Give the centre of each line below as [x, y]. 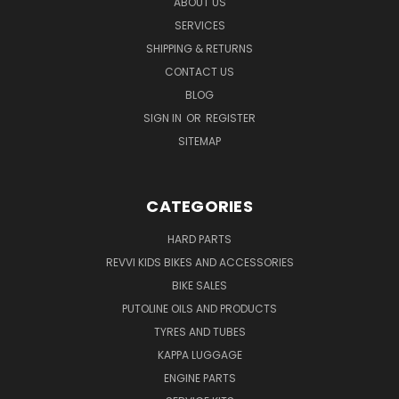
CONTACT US [199, 71]
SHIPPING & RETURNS [199, 48]
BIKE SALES [199, 285]
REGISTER [231, 118]
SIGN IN [164, 118]
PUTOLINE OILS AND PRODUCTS [199, 308]
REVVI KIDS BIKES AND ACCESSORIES [199, 262]
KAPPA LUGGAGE [199, 354]
